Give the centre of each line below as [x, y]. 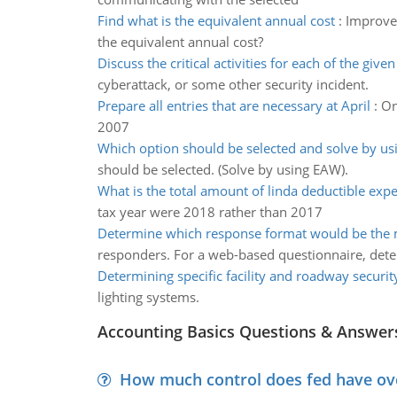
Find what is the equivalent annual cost [216, 20]
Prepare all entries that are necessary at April [234, 105]
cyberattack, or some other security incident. [233, 84]
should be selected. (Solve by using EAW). [222, 169]
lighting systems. [148, 297]
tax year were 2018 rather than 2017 [210, 212]
